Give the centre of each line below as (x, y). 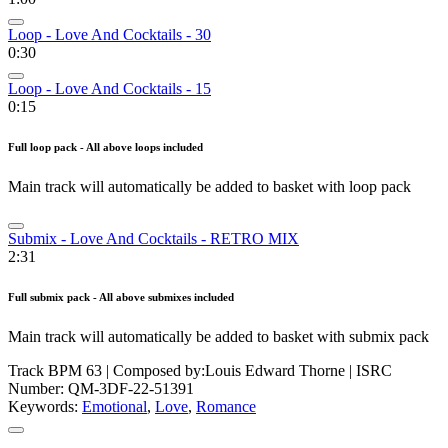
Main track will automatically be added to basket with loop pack (209, 186)
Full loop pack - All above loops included (105, 146)
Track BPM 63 (55, 370)
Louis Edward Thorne (275, 370)
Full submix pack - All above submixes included (121, 296)
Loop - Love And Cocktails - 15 (109, 88)
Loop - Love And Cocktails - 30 (109, 34)
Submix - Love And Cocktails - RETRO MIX (153, 238)
